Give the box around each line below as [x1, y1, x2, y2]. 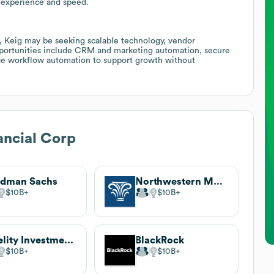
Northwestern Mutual [213, 176, 223, 187]
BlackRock [135, 235, 184, 245]
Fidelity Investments [64, 235, 74, 245]
